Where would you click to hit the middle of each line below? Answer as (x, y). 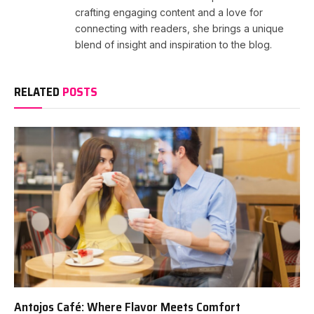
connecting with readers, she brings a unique (179, 28)
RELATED (38, 91)
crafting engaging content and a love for (169, 12)
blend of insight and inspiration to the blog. (173, 44)
